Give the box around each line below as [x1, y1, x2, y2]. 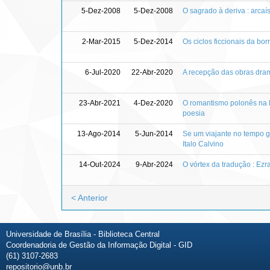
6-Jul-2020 [85, 67, 121, 77]
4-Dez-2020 [134, 98, 173, 107]
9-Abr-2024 [136, 160, 173, 169]
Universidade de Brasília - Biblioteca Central [6, 229, 160, 239]
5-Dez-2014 [134, 37, 173, 46]
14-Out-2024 [79, 160, 121, 169]
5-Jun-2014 [135, 129, 173, 138]
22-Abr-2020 [131, 67, 173, 77]
